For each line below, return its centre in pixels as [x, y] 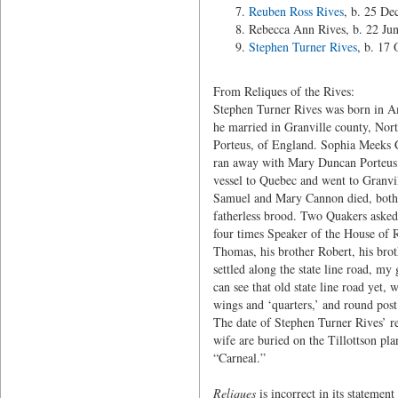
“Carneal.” [239, 358]
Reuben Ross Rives [296, 11]
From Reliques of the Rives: [283, 91]
